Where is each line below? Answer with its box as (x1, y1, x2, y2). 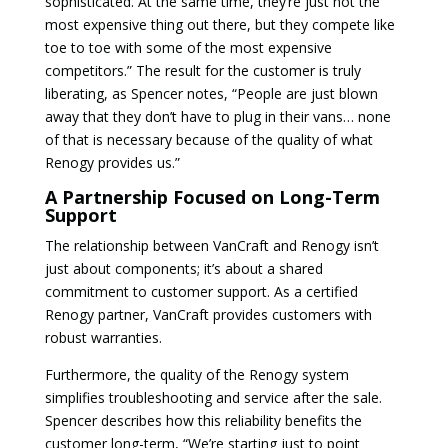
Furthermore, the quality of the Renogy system (44, 365, 349, 385)
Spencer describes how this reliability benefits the (44, 411, 362, 431)
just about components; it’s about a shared (44, 259, 323, 279)
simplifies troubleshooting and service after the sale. (44, 388, 382, 408)
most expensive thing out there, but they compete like (44, 15, 395, 35)
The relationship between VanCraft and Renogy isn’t (44, 236, 379, 256)
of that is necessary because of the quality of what (44, 130, 373, 150)
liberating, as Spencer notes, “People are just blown (44, 84, 378, 104)
